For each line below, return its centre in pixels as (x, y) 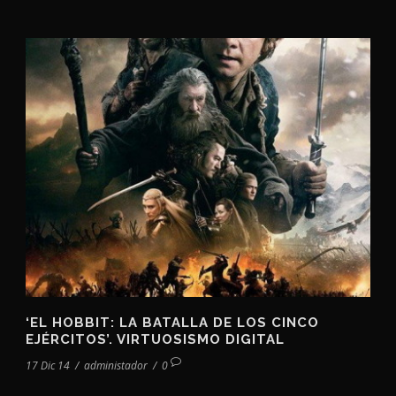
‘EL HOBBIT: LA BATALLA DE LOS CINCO (172, 322)
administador (116, 365)
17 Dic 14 (48, 365)
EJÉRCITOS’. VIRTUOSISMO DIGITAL (155, 339)
